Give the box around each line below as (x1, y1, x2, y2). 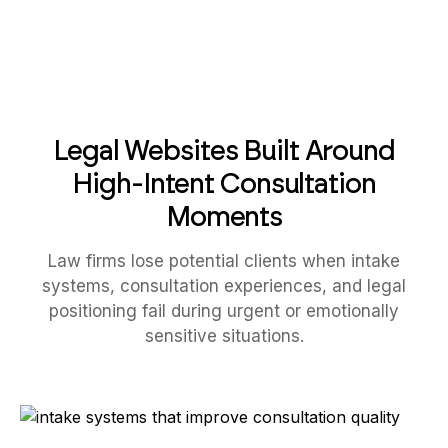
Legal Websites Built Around (53, 133, 395, 167)
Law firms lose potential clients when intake (48, 251, 400, 271)
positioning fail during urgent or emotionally (49, 301, 399, 321)
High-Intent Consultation (72, 166, 376, 200)
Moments (165, 199, 283, 233)
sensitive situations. (144, 326, 304, 346)
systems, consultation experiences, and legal (42, 276, 406, 296)
